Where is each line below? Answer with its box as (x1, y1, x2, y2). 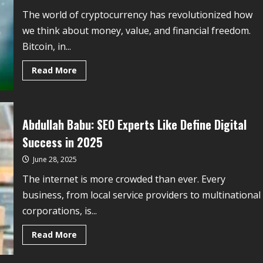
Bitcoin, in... (22, 39, 71, 53)
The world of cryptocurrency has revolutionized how (22, 8, 252, 21)
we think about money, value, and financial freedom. (22, 23, 251, 37)
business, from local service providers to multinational (22, 188, 261, 201)
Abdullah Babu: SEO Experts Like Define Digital (22, 115, 247, 133)
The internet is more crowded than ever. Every (22, 172, 225, 186)
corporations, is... (22, 204, 97, 217)
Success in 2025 (22, 133, 103, 151)
